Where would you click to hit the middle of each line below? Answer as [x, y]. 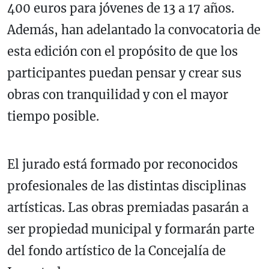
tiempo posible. [53, 116]
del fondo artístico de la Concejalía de [116, 250]
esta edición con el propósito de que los [122, 51]
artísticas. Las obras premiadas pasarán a [128, 207]
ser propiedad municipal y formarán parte [131, 229]
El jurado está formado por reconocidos [122, 164]
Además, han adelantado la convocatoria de [134, 29]
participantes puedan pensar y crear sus [124, 73]
